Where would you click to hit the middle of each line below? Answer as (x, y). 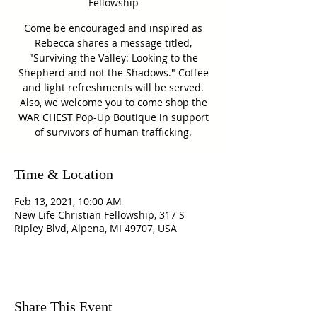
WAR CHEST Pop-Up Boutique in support (113, 117)
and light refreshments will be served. (113, 87)
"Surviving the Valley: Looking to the (113, 58)
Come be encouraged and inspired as (113, 28)
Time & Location (64, 174)
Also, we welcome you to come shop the (113, 102)
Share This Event (63, 306)
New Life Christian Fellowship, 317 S (99, 215)
